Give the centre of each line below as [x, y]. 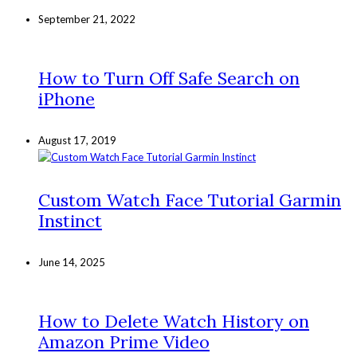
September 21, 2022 [87, 19]
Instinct [70, 220]
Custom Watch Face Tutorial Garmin [190, 200]
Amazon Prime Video [124, 342]
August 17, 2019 [77, 141]
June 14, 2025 [72, 262]
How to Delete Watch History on [174, 322]
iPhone [67, 99]
